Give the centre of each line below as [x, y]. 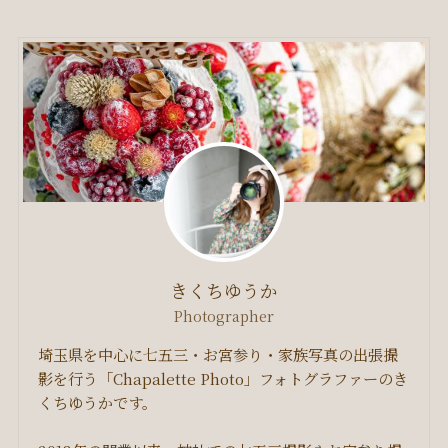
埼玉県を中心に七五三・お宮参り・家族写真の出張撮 [218, 354]
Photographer [224, 316]
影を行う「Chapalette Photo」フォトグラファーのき [223, 378]
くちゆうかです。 [98, 402]
